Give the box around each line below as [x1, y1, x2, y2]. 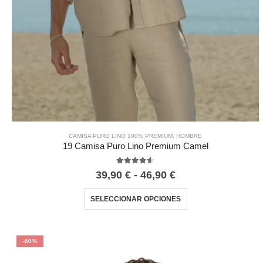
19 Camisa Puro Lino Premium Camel [62, 141, 208, 151]
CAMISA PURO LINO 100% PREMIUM [69, 133, 173, 140]
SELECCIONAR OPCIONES [90, 195, 181, 204]
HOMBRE [176, 133, 203, 140]
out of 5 [134, 166, 177, 173]
